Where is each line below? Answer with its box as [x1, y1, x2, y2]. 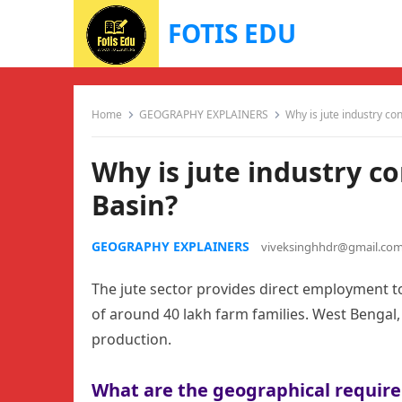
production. [92, 329, 171, 349]
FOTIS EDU [167, 16, 296, 50]
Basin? [92, 187, 178, 223]
